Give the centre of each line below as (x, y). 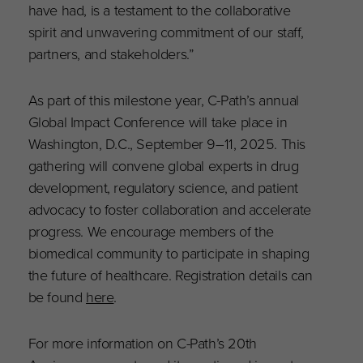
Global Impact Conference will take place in (158, 122)
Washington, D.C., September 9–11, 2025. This (167, 144)
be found (57, 297)
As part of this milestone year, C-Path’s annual (163, 100)
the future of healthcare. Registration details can (170, 275)
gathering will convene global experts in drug (163, 166)
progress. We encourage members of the (151, 232)
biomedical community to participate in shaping (169, 254)
